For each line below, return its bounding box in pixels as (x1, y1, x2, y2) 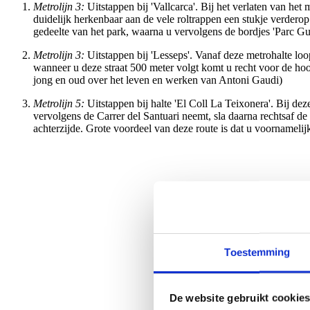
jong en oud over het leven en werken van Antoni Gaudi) (33, 73, 282, 86)
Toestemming (224, 246, 291, 258)
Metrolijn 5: (33, 97, 84, 109)
